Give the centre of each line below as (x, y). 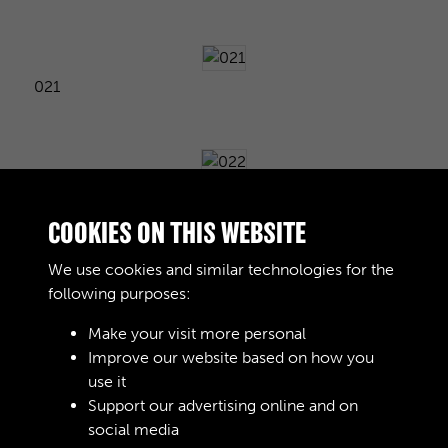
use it (107, 381)
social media (133, 429)
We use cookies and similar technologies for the (221, 269)
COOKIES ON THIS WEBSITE (177, 233)
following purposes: (119, 293)
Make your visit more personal (197, 333)
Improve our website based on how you (231, 357)
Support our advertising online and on (223, 405)
